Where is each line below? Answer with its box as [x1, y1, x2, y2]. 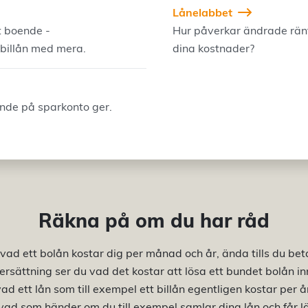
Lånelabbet [173, 5, 232, 19]
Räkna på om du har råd [38, 208, 269, 232]
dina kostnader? [173, 41, 254, 55]
